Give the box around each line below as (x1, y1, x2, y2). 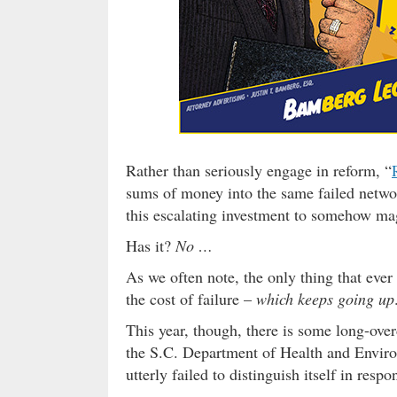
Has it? (126, 235, 175, 257)
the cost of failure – (126, 288, 256, 310)
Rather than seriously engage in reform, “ (126, 160, 392, 182)
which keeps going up (256, 288, 394, 310)
